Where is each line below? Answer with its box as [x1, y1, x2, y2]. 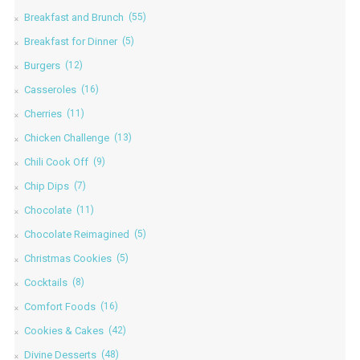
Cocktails [23, 276, 67, 289]
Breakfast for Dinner [23, 35, 117, 48]
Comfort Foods [23, 301, 96, 313]
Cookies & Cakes [23, 325, 104, 337]
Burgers [23, 59, 60, 72]
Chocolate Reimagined [23, 228, 129, 241]
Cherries [23, 108, 62, 121]
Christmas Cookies [23, 252, 112, 265]
